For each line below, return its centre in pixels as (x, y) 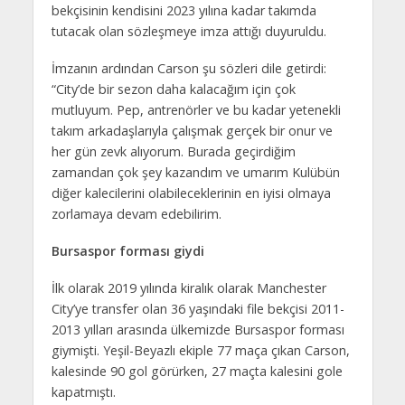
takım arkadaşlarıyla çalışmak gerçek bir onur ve (192, 130)
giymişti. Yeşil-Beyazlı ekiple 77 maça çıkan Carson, (200, 350)
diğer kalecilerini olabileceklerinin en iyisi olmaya (191, 193)
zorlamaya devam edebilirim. (136, 213)
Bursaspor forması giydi (127, 250)
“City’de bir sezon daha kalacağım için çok (173, 89)
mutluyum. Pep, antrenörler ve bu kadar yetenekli (196, 109)
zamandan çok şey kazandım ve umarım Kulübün (195, 172)
